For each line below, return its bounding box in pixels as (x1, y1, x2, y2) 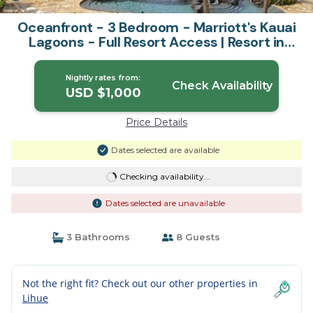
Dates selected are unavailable (105, 198, 225, 208)
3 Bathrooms (63, 231, 130, 242)
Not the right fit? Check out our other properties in (22, 277, 258, 290)
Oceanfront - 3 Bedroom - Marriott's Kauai (17, 18, 296, 36)
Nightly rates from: (66, 73, 141, 82)
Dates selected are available (110, 145, 219, 155)
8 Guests (173, 231, 220, 242)
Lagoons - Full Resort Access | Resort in (29, 33, 284, 51)
